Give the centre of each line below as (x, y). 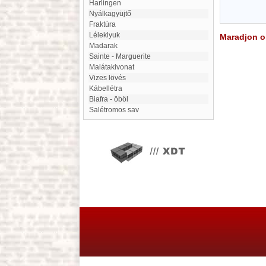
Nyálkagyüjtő (113, 14)
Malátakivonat (115, 67)
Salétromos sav (116, 110)
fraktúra (104, 24)
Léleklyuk (107, 35)
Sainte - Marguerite (122, 56)
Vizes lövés (110, 78)
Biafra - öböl (111, 99)
